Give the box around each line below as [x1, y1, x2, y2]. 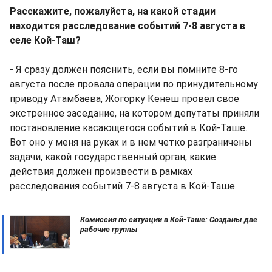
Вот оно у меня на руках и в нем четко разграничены [10, 136, 252, 148]
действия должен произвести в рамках [10, 165, 192, 177]
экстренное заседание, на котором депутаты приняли [10, 107, 259, 119]
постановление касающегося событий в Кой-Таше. [10, 121, 247, 134]
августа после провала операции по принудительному [10, 78, 258, 90]
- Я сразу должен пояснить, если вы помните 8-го [10, 63, 238, 75]
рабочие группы [80, 224, 138, 234]
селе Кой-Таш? [10, 34, 81, 46]
